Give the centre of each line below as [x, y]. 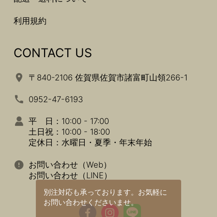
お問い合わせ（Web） [70, 164]
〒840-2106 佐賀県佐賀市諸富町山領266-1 [108, 77]
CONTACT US [53, 53]
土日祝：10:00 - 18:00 [70, 132]
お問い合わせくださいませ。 [91, 202]
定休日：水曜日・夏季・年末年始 [91, 143]
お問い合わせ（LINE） [70, 175]
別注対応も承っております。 [91, 192]
